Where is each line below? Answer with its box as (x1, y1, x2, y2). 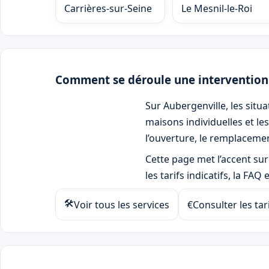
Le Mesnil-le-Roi (181, 1, 253, 15)
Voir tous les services (74, 198, 169, 211)
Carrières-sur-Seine (64, 1, 152, 15)
